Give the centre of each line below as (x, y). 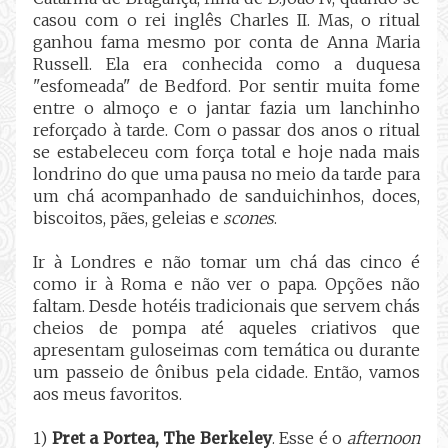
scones (249, 217)
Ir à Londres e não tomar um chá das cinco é (226, 261)
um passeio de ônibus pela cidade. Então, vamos (226, 371)
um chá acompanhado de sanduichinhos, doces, (226, 195)
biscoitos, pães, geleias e (128, 217)
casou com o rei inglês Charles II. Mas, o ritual (226, 19)
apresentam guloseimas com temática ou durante (226, 349)
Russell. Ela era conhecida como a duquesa (226, 63)
